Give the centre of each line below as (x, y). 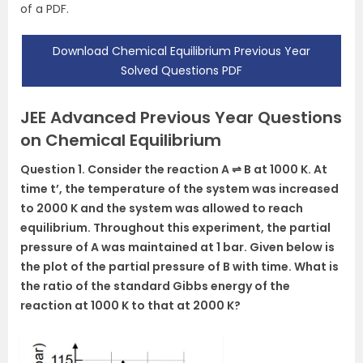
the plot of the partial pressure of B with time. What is (179, 267)
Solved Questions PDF (181, 70)
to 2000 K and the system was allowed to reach (162, 208)
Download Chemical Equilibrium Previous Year (181, 51)
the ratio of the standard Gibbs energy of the (155, 286)
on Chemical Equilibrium (121, 140)
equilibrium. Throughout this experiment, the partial (175, 228)
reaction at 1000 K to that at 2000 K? (130, 305)
